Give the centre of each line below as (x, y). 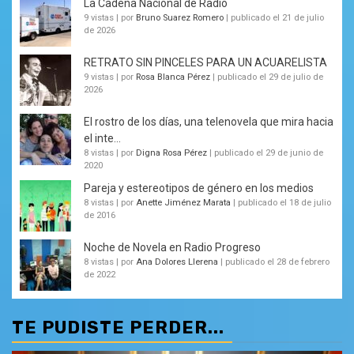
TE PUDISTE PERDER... (118, 327)
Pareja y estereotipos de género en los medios (199, 188)
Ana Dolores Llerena (177, 262)
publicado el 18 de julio (284, 202)
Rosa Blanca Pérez (173, 77)
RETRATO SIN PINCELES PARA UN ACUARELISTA (205, 62)
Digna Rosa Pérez (171, 153)
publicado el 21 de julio (277, 17)
